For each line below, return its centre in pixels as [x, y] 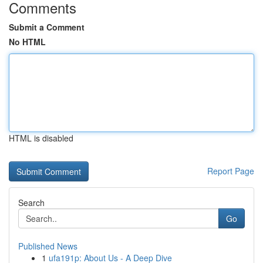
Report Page [231, 171]
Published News [48, 246]
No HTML [27, 42]
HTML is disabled [41, 138]
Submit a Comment [47, 27]
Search [31, 203]
